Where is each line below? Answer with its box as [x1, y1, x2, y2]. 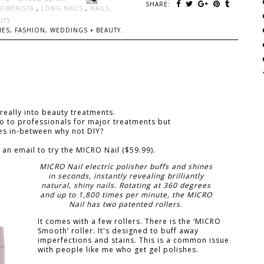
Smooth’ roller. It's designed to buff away [38, 225, 199, 236]
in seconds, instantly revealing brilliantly [48, 171, 204, 181]
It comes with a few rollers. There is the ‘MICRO [38, 216, 221, 226]
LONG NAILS [41, 4, 85, 12]
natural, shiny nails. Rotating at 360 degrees [41, 180, 211, 191]
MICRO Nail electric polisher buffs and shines [39, 161, 213, 172]
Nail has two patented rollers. [69, 199, 183, 210]
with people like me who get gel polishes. [38, 244, 199, 255]
